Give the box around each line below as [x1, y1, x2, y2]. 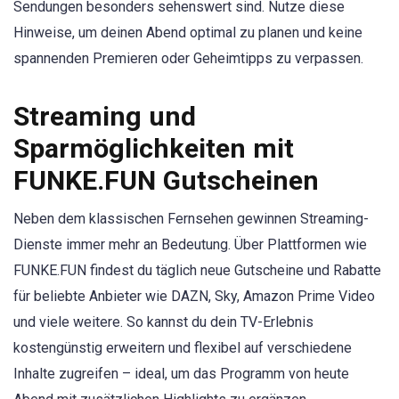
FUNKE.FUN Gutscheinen [13, 164, 319, 196]
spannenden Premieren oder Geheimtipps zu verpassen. [13, 49, 363, 67]
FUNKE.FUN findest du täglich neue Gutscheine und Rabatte [13, 261, 381, 279]
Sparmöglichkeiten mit [13, 132, 294, 164]
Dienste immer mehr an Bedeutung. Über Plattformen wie [13, 235, 367, 253]
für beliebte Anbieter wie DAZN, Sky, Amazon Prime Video [13, 287, 375, 305]
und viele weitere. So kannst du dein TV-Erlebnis [13, 313, 313, 330]
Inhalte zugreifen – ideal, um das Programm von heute [13, 364, 349, 382]
